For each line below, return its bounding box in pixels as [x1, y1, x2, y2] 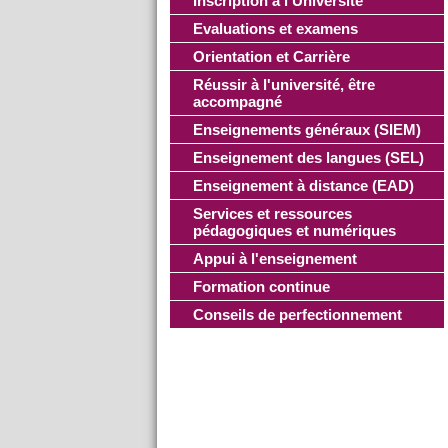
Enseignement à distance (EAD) [192, 177, 414, 194]
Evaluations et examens [192, 20, 358, 37]
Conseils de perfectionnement [192, 306, 402, 323]
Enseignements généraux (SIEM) [192, 121, 421, 138]
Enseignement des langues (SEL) [192, 149, 424, 166]
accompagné [192, 93, 282, 110]
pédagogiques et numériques [192, 222, 396, 239]
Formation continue [192, 278, 330, 295]
